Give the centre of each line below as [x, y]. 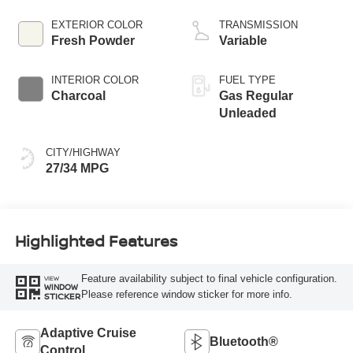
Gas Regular [256, 95]
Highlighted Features [96, 240]
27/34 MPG [77, 168]
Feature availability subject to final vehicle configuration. [209, 279]
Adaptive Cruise [88, 333]
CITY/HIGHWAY [83, 152]
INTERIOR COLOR [95, 80]
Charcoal [78, 95]
